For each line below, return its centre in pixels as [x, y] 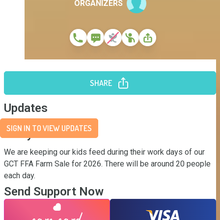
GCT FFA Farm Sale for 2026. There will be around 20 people [107, 164]
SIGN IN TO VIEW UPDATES [49, 128]
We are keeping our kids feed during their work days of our [104, 152]
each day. [20, 176]
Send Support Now [54, 192]
